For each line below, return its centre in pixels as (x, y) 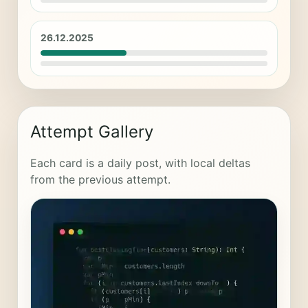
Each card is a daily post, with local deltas (140, 163)
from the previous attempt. (100, 179)
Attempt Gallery (91, 131)
